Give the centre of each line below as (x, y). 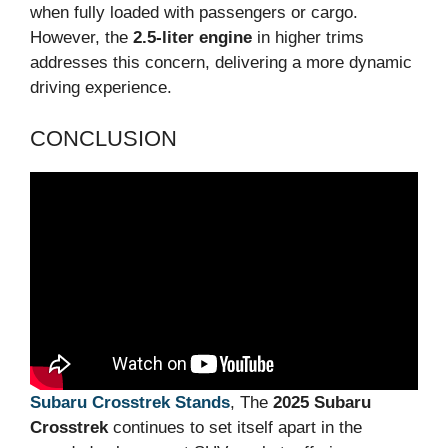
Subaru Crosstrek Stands (130, 403)
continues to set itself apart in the (235, 428)
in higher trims (308, 38)
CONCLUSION (103, 138)
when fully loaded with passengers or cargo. (194, 13)
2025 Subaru (322, 403)
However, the (81, 38)
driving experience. (101, 88)
